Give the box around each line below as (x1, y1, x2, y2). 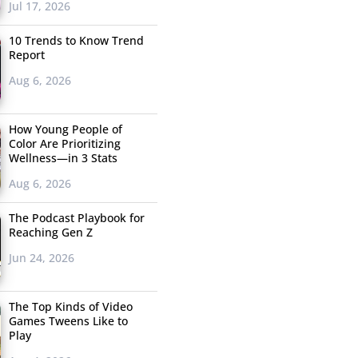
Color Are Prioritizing (8, 136, 121, 152)
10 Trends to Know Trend (8, 33, 144, 49)
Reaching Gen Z (8, 225, 93, 241)
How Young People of (8, 121, 122, 137)
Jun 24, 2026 (8, 250, 74, 266)
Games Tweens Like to (8, 313, 128, 329)
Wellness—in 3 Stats (8, 150, 117, 166)
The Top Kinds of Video (8, 299, 133, 315)
